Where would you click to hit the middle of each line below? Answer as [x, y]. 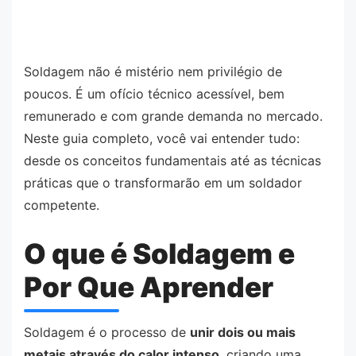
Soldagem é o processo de [107, 333]
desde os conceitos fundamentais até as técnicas [172, 161]
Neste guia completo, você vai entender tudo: [162, 139]
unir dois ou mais [243, 333]
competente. [62, 205]
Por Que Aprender [149, 287]
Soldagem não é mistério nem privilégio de [153, 72]
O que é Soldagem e [159, 254]
